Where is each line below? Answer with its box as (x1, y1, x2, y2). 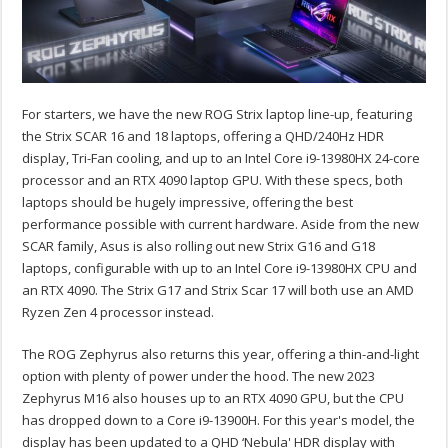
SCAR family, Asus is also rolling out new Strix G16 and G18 (22, 237, 376, 256)
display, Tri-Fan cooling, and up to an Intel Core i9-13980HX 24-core (22, 149, 421, 168)
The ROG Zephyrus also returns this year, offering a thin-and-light (22, 345, 420, 364)
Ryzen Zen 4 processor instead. (22, 303, 215, 322)
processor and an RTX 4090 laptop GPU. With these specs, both (22, 171, 404, 190)
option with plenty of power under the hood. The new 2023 (22, 367, 376, 386)
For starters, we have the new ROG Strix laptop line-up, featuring (22, 105, 413, 124)
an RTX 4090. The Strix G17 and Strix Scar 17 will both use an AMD (22, 281, 415, 300)
